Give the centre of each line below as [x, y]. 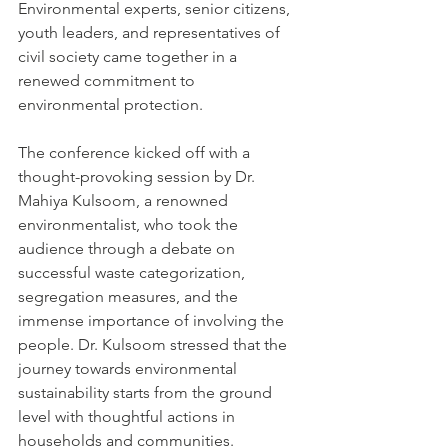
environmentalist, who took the [130, 225]
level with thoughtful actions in [128, 417]
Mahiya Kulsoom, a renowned [125, 201]
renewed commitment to [108, 81]
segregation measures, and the [130, 297]
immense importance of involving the [153, 321]
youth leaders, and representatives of [151, 33]
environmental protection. [110, 105]
